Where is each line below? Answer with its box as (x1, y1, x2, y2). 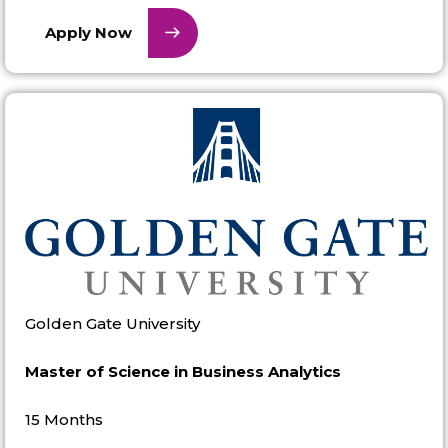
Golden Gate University (25, 313, 200, 333)
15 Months (25, 409, 103, 429)
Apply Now (45, 23, 132, 43)
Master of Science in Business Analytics (25, 361, 341, 381)
